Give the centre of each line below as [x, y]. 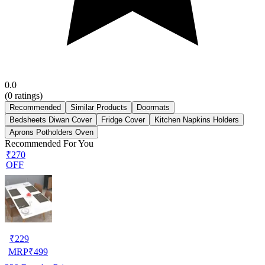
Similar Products [99, 107]
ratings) [28, 95]
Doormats [153, 107]
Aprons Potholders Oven [51, 132]
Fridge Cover [123, 119]
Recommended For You [49, 143]
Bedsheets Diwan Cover [51, 119]
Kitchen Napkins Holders [197, 119]
